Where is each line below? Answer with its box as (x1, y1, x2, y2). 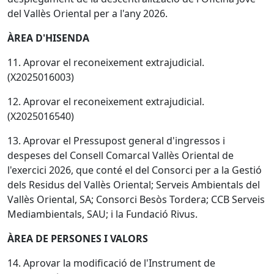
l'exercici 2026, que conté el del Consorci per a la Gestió (7, 163, 262, 177)
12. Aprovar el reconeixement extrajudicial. (7, 95, 204, 108)
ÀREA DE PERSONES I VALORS (7, 232, 148, 245)
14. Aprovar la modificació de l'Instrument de (7, 256, 215, 270)
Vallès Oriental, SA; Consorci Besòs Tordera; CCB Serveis (7, 193, 265, 206)
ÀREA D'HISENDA (7, 31, 89, 45)
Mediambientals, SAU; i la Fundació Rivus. (7, 207, 198, 221)
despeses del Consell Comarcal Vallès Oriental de (7, 149, 234, 162)
